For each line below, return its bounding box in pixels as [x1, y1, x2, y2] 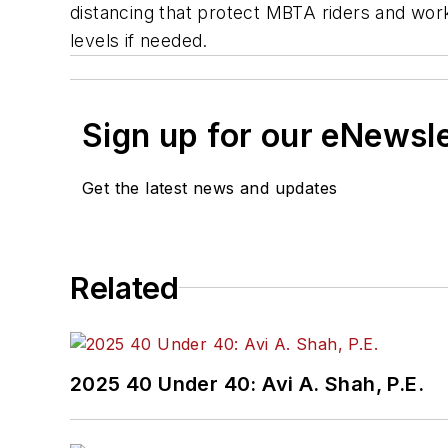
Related [70, 269, 179, 306]
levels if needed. [70, 29, 208, 51]
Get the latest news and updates [82, 177, 338, 198]
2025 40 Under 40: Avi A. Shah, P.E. [70, 371, 424, 396]
